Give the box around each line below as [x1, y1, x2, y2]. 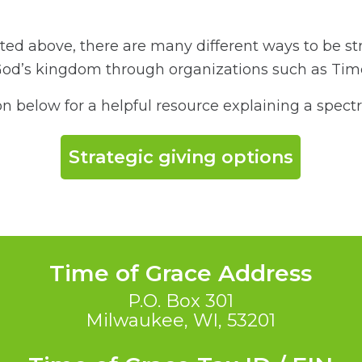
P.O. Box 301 [128, 290, 234, 312]
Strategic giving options [68, 145, 293, 168]
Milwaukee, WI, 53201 [86, 309, 276, 331]
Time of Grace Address [49, 259, 312, 287]
